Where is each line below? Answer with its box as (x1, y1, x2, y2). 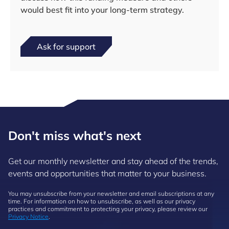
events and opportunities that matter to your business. (8, 168, 209, 178)
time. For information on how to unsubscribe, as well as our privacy (8, 197, 195, 205)
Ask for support (37, 41, 96, 52)
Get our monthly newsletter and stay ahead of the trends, (8, 156, 218, 166)
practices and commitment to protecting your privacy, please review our (8, 205, 208, 213)
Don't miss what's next (8, 128, 141, 143)
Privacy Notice (8, 213, 49, 220)
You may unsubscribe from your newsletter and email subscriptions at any (8, 190, 214, 197)
